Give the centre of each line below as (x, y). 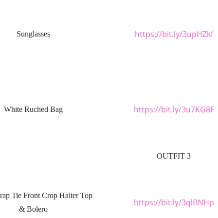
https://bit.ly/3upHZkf (174, 34)
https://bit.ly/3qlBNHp (174, 202)
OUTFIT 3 (174, 156)
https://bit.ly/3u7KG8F (174, 109)
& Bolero (33, 209)
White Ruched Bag (33, 109)
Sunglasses (33, 34)
